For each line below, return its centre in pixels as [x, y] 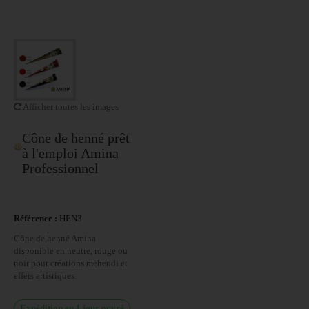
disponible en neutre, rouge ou [71, 251]
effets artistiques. [45, 276]
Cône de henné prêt [76, 138]
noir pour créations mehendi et [71, 263]
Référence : [36, 218]
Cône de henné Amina [55, 238]
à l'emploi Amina [70, 153]
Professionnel [60, 168]
